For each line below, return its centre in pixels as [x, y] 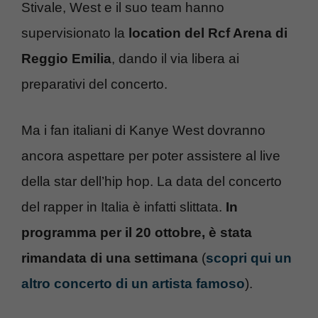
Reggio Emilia [66, 59]
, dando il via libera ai [175, 59]
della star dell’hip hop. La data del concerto [152, 181]
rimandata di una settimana [110, 258]
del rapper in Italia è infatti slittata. [124, 207]
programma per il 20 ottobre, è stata [137, 232]
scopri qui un [249, 258]
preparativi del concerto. [94, 84]
